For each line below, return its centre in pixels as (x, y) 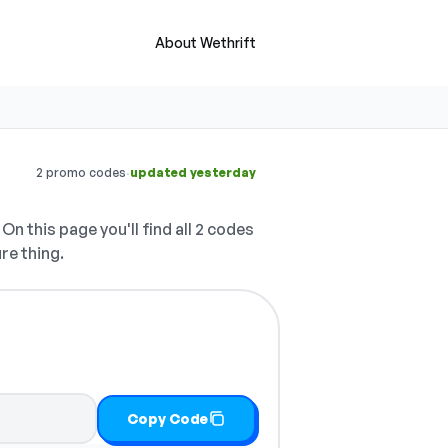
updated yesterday (193, 172)
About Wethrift (205, 42)
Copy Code (168, 418)
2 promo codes (81, 172)
